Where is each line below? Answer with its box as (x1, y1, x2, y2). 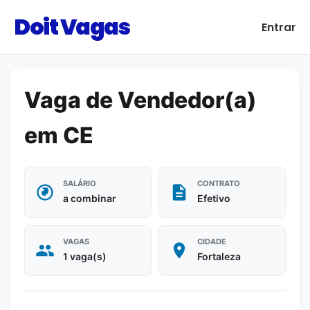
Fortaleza (197, 250, 241, 262)
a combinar (63, 192, 116, 204)
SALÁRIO (63, 179, 96, 188)
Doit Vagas (14, 11, 129, 42)
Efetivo (197, 192, 230, 204)
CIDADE (197, 237, 226, 246)
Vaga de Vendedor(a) (24, 86, 257, 113)
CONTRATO (197, 179, 240, 188)
